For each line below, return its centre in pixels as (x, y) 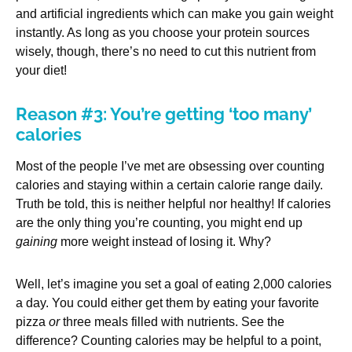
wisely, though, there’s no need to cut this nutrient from (166, 52)
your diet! (41, 71)
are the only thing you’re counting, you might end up (159, 223)
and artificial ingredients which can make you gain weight (174, 14)
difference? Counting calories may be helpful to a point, (169, 341)
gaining (37, 242)
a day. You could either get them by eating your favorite (167, 303)
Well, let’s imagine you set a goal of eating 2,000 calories (174, 284)
